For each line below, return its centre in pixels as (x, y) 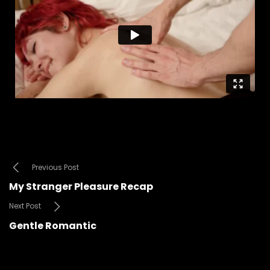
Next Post (25, 206)
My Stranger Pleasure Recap (81, 187)
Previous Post (55, 167)
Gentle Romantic (53, 225)
